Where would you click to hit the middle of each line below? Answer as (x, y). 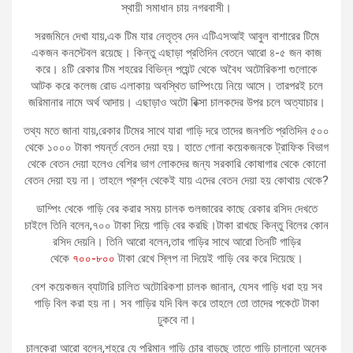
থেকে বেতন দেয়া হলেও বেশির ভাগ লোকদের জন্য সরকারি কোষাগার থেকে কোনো (176, 163)
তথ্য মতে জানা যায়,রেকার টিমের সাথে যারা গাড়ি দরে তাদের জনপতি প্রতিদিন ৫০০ (176, 130)
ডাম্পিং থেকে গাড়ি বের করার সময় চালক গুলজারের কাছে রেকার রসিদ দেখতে (176, 208)
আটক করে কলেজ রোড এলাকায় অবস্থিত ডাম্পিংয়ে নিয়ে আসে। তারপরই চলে (176, 85)
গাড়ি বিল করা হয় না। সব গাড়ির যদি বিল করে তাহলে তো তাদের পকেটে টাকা (176, 303)
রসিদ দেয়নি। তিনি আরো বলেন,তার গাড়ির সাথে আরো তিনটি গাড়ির (176, 242)
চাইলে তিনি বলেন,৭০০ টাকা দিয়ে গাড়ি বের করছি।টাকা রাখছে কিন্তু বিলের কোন (176, 225)
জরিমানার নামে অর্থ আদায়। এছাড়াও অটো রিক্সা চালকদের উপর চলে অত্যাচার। (176, 102)
